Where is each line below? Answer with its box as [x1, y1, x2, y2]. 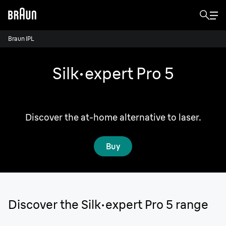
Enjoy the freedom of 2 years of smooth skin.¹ [9, 94, 217, 106]
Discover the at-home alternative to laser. [25, 111, 201, 123]
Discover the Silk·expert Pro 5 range [8, 197, 208, 212]
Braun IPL [8, 35, 34, 42]
